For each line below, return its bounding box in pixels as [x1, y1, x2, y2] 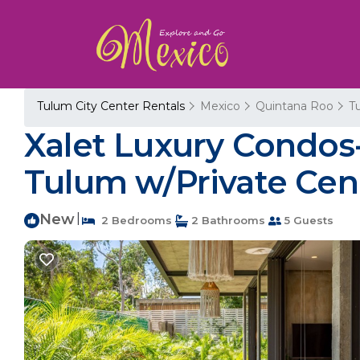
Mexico [200, 99, 240, 113]
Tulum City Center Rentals [37, 99, 188, 113]
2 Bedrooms [95, 214, 172, 227]
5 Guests [281, 214, 333, 227]
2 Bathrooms [188, 214, 265, 227]
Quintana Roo [256, 99, 333, 113]
